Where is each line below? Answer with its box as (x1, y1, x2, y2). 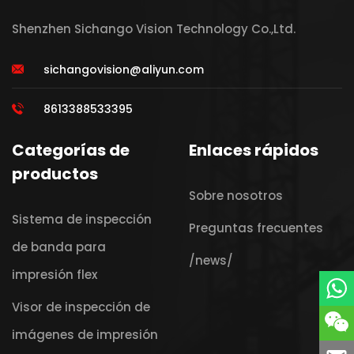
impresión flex (12, 265, 97, 283)
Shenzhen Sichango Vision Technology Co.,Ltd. (12, 20, 296, 37)
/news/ (189, 251, 233, 269)
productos (12, 162, 98, 185)
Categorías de (12, 138, 130, 161)
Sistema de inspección (12, 210, 152, 228)
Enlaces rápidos (189, 138, 318, 161)
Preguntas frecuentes (189, 219, 323, 236)
